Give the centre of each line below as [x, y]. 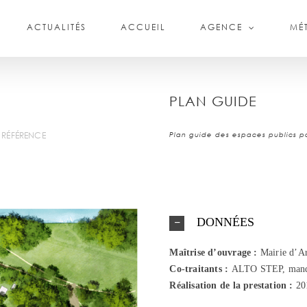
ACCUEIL [143, 27]
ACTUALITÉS [57, 27]
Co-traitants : [200, 269]
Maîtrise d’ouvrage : [213, 252]
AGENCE [221, 27]
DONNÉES [226, 222]
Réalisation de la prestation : [231, 285]
